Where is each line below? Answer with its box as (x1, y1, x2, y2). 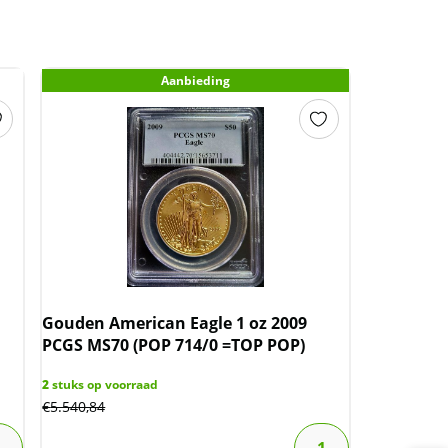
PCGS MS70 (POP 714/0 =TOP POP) (42, 334, 306, 357)
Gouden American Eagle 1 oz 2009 (42, 312, 308, 335)
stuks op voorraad (49, 376, 159, 394)
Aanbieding (161, 72, 231, 90)
